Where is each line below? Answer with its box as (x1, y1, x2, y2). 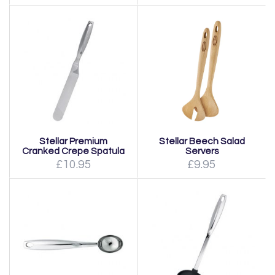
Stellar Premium (39, 136, 107, 146)
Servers (185, 146, 219, 156)
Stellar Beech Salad (158, 136, 245, 146)
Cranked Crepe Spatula (22, 146, 125, 156)
